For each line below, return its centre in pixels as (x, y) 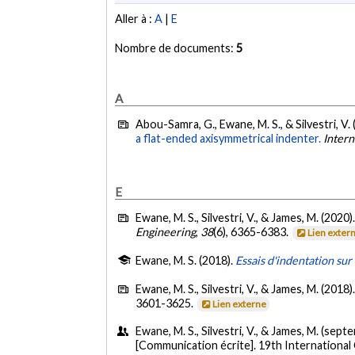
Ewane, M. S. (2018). (186, 261)
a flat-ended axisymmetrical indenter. (229, 139)
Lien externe (240, 303)
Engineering (166, 231)
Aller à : (135, 19)
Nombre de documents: (176, 48)
